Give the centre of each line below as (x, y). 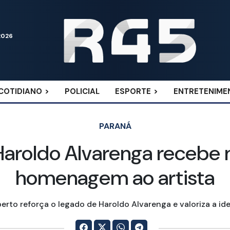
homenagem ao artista (115, 178)
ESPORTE (133, 92)
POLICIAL (82, 92)
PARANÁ (115, 126)
